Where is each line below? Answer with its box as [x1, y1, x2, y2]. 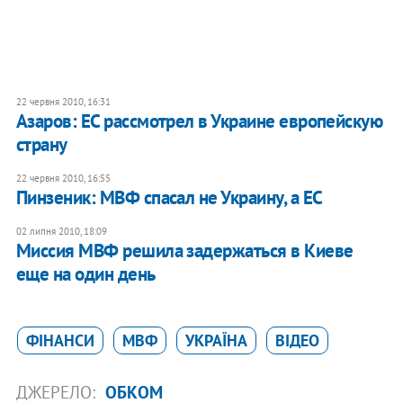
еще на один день [15, 262, 156, 287]
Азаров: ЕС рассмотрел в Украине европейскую [15, 109, 383, 134]
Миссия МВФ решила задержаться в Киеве [15, 238, 354, 264]
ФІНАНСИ [25, 330, 94, 352]
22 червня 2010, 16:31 [15, 95, 111, 109]
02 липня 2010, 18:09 [15, 225, 107, 238]
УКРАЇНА [184, 330, 247, 352]
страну [15, 132, 67, 157]
